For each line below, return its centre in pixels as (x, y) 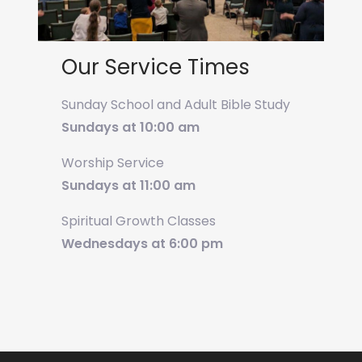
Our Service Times (155, 67)
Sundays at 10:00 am (130, 128)
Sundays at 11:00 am (128, 186)
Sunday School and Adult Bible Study (175, 105)
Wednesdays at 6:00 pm (142, 244)
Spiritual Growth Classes (138, 221)
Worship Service (112, 163)
